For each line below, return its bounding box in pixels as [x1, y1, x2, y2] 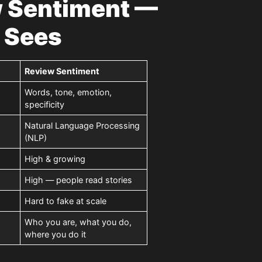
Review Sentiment [25, 66, 100, 77]
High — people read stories [25, 175, 133, 185]
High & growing [25, 154, 86, 164]
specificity [25, 99, 65, 110]
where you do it [25, 229, 87, 240]
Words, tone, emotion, [25, 87, 112, 98]
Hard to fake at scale [25, 196, 107, 206]
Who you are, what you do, [25, 217, 132, 227]
